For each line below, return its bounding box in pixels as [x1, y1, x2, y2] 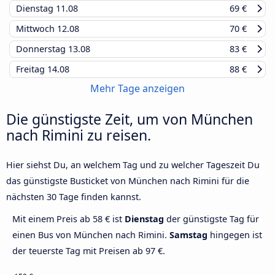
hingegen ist [207, 228, 262, 241]
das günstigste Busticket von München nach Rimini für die [6, 174, 249, 187]
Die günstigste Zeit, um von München [6, 109, 253, 129]
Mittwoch [16, 22, 57, 34]
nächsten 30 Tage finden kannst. [6, 190, 141, 203]
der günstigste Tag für [164, 212, 259, 225]
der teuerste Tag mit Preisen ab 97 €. [12, 244, 165, 257]
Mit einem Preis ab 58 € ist [12, 212, 125, 225]
